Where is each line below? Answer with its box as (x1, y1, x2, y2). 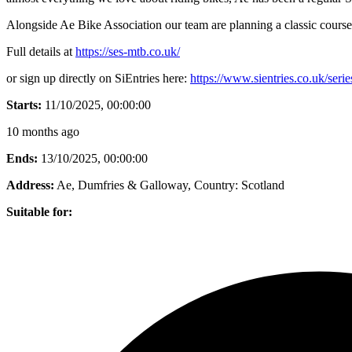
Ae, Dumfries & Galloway (57, 178, 188, 192)
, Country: (188, 178, 238, 192)
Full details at (6, 44, 75, 58)
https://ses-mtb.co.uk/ (75, 44, 180, 58)
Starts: (6, 97, 42, 112)
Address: (6, 178, 54, 192)
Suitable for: (6, 204, 72, 218)
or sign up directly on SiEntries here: (6, 71, 190, 85)
